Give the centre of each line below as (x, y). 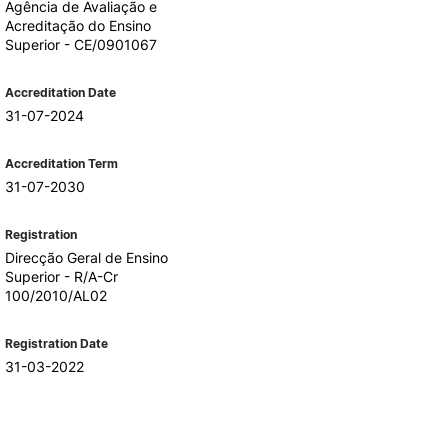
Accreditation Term (61, 163)
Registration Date (56, 343)
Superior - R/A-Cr (61, 276)
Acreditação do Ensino (77, 25)
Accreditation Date (60, 92)
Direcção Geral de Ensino (86, 257)
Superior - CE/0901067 (80, 44)
